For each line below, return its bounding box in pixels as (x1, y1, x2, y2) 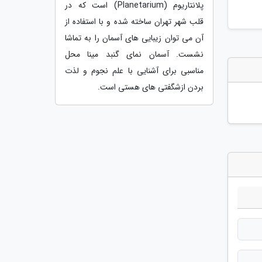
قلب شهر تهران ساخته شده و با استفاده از (65, 15, 204, 28)
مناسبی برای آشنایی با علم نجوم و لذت (65, 64, 204, 77)
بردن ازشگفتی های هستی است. (98, 80, 204, 94)
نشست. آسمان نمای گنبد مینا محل (65, 47, 204, 61)
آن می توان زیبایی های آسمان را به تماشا (65, 31, 204, 44)
